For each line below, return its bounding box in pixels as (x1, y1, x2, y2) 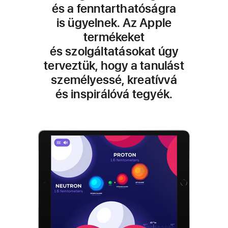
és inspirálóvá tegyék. (55, 87, 173, 101)
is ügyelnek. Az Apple (56, 15, 172, 30)
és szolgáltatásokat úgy (49, 44, 179, 59)
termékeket (83, 30, 145, 44)
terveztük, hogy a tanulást (44, 58, 184, 73)
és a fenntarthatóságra (51, 1, 177, 16)
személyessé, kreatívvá (51, 72, 177, 87)
